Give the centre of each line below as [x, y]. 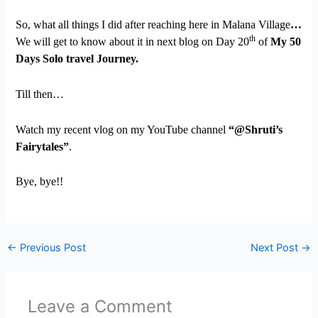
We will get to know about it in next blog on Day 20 [133, 42]
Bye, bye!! [41, 182]
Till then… [40, 94]
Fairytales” [43, 146]
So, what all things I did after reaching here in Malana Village [153, 25]
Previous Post [51, 247]
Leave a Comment [100, 306]
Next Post [276, 247]
